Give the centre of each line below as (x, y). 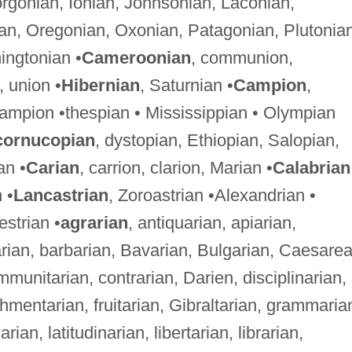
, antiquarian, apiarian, (212, 222)
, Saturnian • (186, 85)
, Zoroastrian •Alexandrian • (212, 195)
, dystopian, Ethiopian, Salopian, (217, 140)
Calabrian (311, 167)
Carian (52, 167)
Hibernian (100, 85)
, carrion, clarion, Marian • (176, 167)
